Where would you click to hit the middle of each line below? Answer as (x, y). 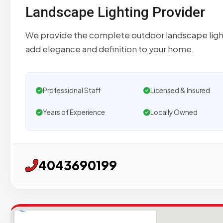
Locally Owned (174, 112)
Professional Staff (72, 91)
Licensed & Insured (180, 91)
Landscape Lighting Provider (115, 12)
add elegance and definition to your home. (110, 49)
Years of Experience (74, 112)
